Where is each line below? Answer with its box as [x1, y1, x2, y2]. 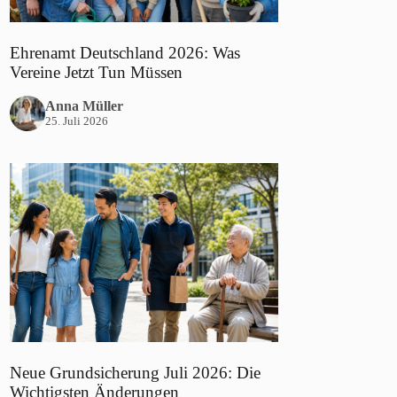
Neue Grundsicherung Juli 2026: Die [10, 363, 261, 383]
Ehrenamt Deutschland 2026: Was [10, 43, 241, 62]
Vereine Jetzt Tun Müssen [10, 62, 183, 82]
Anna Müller [45, 98, 124, 114]
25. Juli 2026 [45, 114, 109, 128]
